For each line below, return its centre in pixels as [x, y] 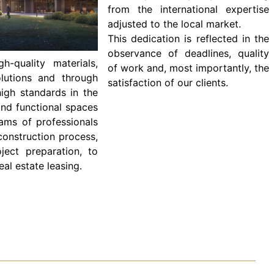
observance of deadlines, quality [188, 54]
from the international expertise [188, 9]
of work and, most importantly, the [188, 68]
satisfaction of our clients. [168, 83]
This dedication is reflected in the [188, 39]
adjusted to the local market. [174, 24]
